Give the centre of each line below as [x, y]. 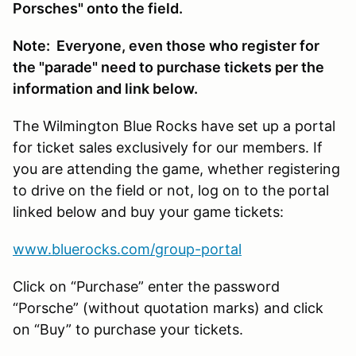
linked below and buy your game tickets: [148, 211]
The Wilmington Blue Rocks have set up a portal [174, 126]
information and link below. [105, 88]
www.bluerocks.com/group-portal [127, 249]
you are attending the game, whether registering [176, 168]
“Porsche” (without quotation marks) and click [168, 308]
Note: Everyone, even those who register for [166, 45]
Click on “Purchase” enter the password [146, 286]
